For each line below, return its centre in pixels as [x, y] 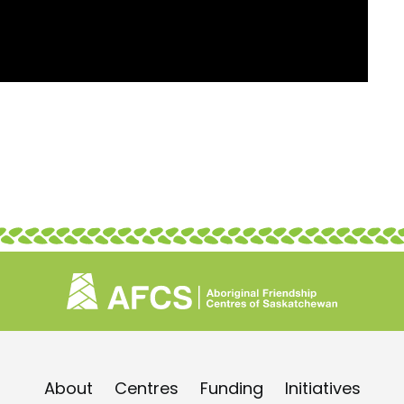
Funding [231, 388]
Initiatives [322, 388]
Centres [146, 388]
